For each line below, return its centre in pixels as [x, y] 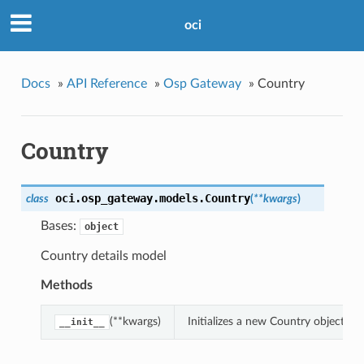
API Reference [106, 83]
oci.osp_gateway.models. [130, 199]
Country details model [103, 256]
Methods [66, 286]
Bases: [60, 226]
